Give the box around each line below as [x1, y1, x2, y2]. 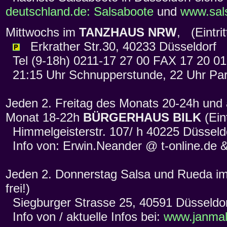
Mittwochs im [6, 25, 79, 40]
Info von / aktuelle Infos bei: [6, 210, 164, 224]
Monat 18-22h [6, 110, 83, 125]
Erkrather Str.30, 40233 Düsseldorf [20, 40, 216, 54]
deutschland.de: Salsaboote [6, 5, 154, 19]
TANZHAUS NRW [79, 25, 177, 40]
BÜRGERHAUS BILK [83, 110, 201, 125]
